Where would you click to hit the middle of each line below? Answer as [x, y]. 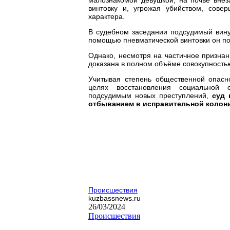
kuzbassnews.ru [114, 198]
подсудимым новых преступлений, [148, 95]
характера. [107, 16]
